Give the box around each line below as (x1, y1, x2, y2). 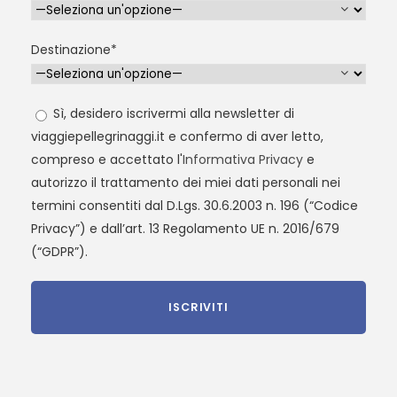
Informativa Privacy (183, 150, 303, 168)
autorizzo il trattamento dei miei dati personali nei (31, 173, 340, 191)
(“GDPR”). (31, 242, 88, 261)
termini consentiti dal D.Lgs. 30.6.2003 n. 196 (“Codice (31, 196, 358, 214)
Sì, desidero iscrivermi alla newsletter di (50, 104, 294, 122)
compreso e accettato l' (31, 150, 183, 168)
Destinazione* (31, 40, 117, 58)
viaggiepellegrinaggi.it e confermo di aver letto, (31, 127, 323, 145)
